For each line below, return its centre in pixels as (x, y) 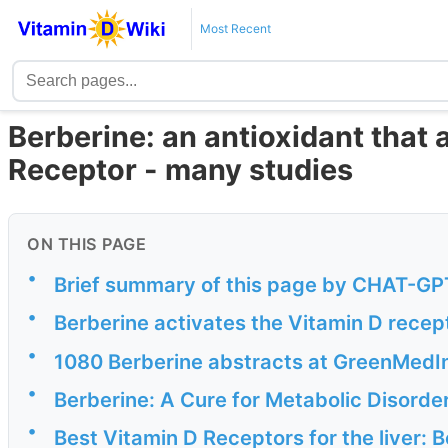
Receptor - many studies (180, 170)
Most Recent (235, 28)
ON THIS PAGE (86, 244)
